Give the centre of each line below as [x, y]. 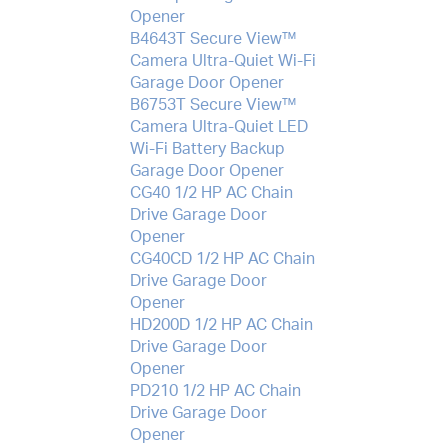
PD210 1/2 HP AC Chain [215, 390]
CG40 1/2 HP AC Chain [211, 192]
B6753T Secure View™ [213, 104]
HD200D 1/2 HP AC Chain [221, 324]
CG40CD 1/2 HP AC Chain [222, 258]
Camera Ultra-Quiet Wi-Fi [222, 60]
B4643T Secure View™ [213, 38]
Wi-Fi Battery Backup [207, 148]
